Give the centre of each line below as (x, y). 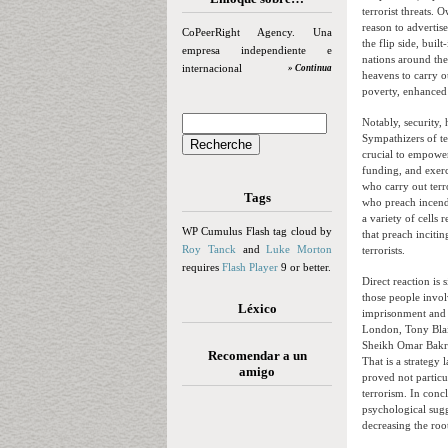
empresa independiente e (257, 50)
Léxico (257, 308)
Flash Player (250, 267)
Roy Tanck (209, 249)
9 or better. (304, 267)
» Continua (310, 68)
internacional (212, 68)
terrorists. (383, 250)
